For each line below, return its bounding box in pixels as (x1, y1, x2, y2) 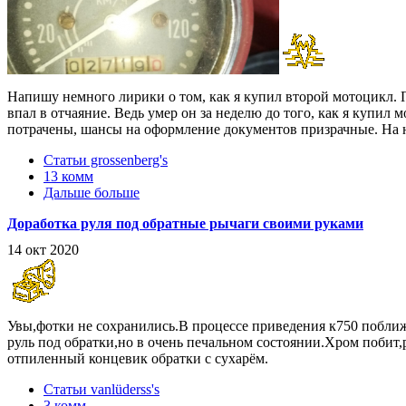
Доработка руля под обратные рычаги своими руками (7, 215, 363, 231)
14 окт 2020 (7, 241, 79, 257)
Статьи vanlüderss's (43, 381, 159, 397)
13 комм (43, 168, 93, 184)
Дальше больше (43, 184, 140, 200)
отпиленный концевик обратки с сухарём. (7, 350, 268, 366)
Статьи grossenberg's (43, 151, 168, 168)
